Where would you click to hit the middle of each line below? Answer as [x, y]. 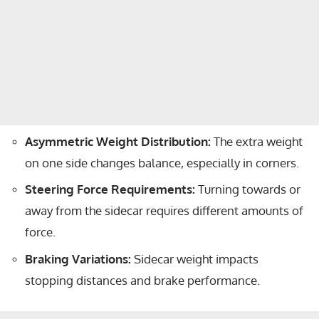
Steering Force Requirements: [110, 189]
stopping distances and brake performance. [142, 280]
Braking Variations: [78, 258]
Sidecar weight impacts [195, 258]
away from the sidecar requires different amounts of [164, 210]
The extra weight [257, 141]
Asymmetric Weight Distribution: [118, 141]
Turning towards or [248, 189]
